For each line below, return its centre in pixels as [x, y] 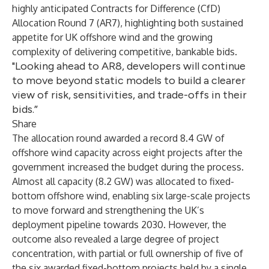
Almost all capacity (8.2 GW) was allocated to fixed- [123, 181]
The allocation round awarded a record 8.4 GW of [118, 138]
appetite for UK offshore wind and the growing [112, 37]
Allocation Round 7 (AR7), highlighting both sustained [128, 23]
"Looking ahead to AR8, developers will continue [129, 66]
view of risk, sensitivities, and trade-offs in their [129, 95]
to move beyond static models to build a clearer [129, 80]
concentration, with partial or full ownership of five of [128, 253]
